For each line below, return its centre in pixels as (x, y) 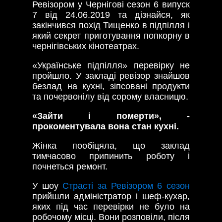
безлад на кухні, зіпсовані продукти (111, 86)
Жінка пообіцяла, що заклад (111, 145)
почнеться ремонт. (70, 166)
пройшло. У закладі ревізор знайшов (111, 76)
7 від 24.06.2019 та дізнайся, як (111, 15)
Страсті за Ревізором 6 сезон (126, 186)
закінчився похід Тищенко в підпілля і (111, 25)
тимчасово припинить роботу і (111, 156)
